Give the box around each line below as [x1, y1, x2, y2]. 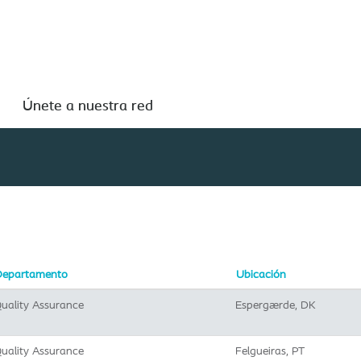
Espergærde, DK [235, 297, 316, 312]
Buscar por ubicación [84, 88, 193, 101]
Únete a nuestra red [23, 96, 153, 114]
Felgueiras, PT [235, 343, 305, 358]
